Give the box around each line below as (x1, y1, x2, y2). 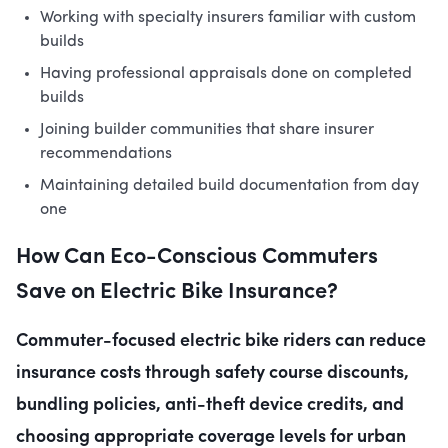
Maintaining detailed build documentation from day (40, 178, 419, 194)
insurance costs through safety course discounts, (16, 358, 409, 383)
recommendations (40, 146, 172, 162)
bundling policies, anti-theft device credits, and (16, 390, 404, 415)
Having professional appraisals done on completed (40, 66, 412, 82)
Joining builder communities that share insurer (40, 122, 374, 138)
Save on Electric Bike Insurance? (16, 274, 338, 304)
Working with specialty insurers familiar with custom (40, 10, 416, 26)
